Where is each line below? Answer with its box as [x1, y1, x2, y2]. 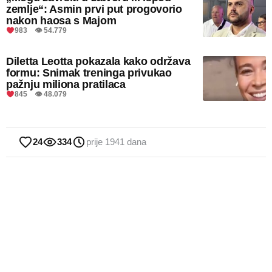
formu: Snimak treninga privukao [6, 67, 172, 80]
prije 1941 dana [86, 137, 146, 148]
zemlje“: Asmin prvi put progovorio [6, 3, 182, 16]
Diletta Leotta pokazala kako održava [6, 55, 191, 68]
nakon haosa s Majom [6, 15, 117, 27]
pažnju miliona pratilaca [6, 78, 126, 91]
